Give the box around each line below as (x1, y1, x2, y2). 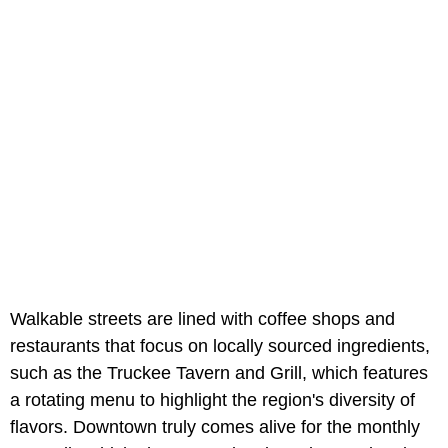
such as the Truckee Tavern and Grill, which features (10, 363, 428, 384)
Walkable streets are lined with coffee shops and (10, 309, 395, 330)
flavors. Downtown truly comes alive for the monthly (10, 417, 420, 438)
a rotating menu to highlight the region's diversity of (10, 390, 415, 411)
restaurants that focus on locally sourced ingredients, (10, 336, 430, 357)
